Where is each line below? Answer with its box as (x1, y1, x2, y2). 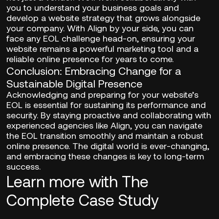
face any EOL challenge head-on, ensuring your (6, 33, 196, 44)
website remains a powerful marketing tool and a (6, 43, 199, 54)
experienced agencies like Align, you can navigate (6, 120, 203, 131)
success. (6, 161, 41, 172)
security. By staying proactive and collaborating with (6, 109, 212, 121)
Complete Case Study (6, 190, 159, 209)
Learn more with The (6, 172, 149, 191)
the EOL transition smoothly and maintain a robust (6, 130, 204, 141)
